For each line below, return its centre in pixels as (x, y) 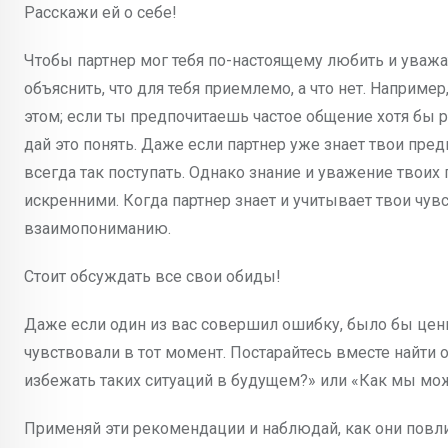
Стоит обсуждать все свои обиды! (152, 276)
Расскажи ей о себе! (100, 12)
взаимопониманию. (97, 228)
